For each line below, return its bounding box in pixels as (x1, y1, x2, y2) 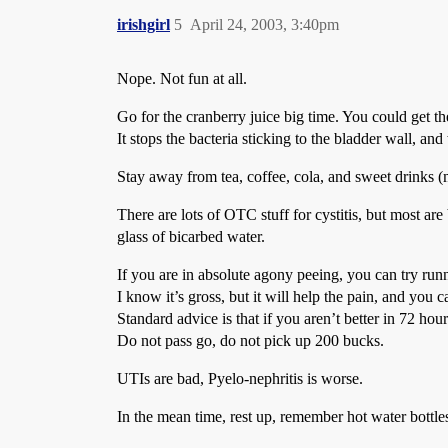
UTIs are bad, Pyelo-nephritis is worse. (117, 370, 363, 387)
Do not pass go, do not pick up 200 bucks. (117, 332, 384, 349)
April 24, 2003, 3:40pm (190, 16, 339, 33)
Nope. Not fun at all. (117, 70, 247, 87)
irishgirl (117, 16, 170, 33)
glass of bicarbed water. (117, 228, 265, 245)
